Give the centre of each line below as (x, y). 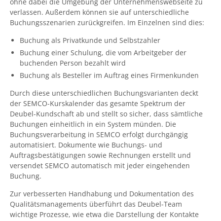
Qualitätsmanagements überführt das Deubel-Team (96, 204)
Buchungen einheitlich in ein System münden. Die (93, 124)
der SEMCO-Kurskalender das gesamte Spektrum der (98, 103)
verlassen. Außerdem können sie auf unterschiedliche (99, 12)
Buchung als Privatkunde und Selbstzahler (90, 40)
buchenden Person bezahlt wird (73, 63)
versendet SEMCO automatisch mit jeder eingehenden (100, 166)
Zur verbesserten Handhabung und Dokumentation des (102, 194)
